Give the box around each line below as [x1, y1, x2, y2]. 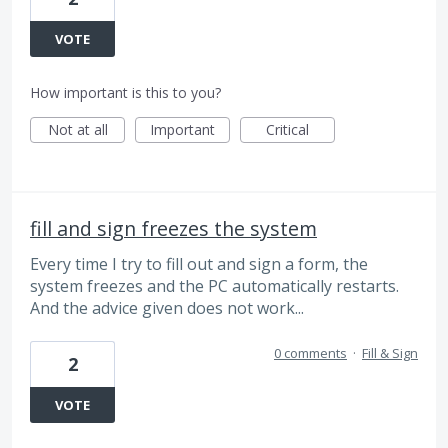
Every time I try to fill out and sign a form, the [30, 252, 368, 275]
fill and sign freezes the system [30, 214, 317, 242]
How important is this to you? [30, 82, 221, 102]
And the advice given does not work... [30, 296, 304, 319]
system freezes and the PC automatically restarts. [30, 274, 399, 297]
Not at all [47, 119, 108, 139]
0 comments [274, 344, 347, 363]
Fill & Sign [362, 344, 418, 363]
